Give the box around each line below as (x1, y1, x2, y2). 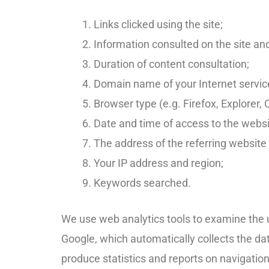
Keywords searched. (94, 176, 191, 189)
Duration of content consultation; (94, 57, 249, 70)
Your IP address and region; (94, 156, 223, 169)
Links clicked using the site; (94, 17, 223, 31)
